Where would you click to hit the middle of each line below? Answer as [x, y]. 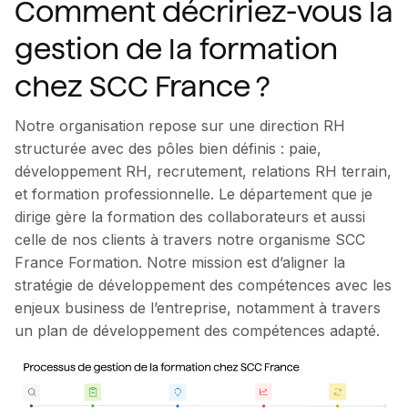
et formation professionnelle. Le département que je [194, 194]
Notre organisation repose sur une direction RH [180, 126]
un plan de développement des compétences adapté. [197, 331]
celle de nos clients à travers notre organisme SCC [190, 240]
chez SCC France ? [142, 87]
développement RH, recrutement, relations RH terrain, [203, 172]
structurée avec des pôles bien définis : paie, [168, 149]
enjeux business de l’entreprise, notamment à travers [198, 308]
